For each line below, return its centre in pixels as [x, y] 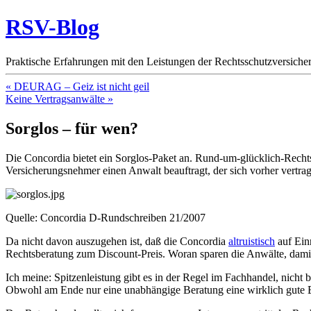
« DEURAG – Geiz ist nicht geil [77, 86]
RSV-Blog [52, 27]
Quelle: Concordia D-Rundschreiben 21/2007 [106, 217]
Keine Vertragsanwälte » [59, 99]
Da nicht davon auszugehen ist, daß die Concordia [117, 241]
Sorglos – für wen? [72, 128]
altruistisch [252, 241]
